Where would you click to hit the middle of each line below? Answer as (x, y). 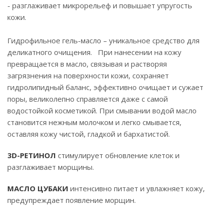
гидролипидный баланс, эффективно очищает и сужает (105, 87)
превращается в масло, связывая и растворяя (87, 64)
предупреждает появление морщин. (72, 200)
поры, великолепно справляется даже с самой (88, 99)
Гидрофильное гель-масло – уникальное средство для (103, 40)
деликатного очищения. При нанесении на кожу (94, 52)
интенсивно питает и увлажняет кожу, (136, 188)
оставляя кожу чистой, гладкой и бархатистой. (89, 134)
